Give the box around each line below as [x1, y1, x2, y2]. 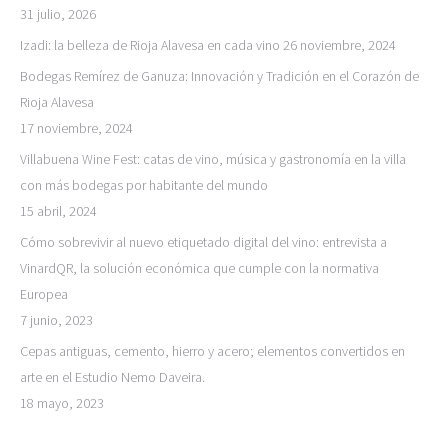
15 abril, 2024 [20, 201, 97, 220]
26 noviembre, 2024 [283, 35, 396, 54]
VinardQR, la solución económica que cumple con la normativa [20, 258, 379, 277]
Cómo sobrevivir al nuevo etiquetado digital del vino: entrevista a [20, 232, 387, 251]
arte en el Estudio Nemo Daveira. [20, 367, 205, 386]
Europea [20, 284, 68, 303]
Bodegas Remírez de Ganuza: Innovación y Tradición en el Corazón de [20, 66, 419, 85]
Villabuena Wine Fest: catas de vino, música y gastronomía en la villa [20, 149, 406, 168]
